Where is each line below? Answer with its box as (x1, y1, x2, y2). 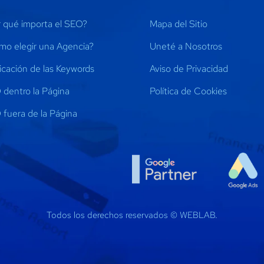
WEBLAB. (180, 209, 217, 221)
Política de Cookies (149, 84, 227, 97)
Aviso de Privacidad (149, 62, 228, 75)
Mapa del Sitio (149, 17, 207, 30)
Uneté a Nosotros (149, 39, 222, 52)
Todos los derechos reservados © (47, 209, 180, 221)
